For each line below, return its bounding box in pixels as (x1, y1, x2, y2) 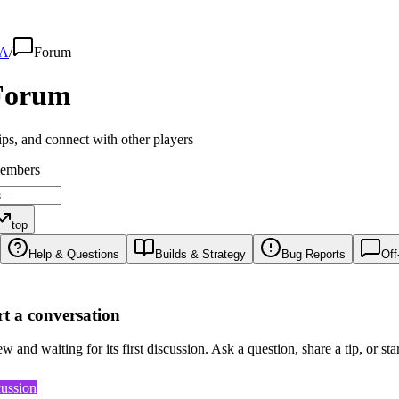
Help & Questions (28, 247, 119, 261)
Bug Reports (281, 247, 346, 261)
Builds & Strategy (155, 247, 246, 261)
